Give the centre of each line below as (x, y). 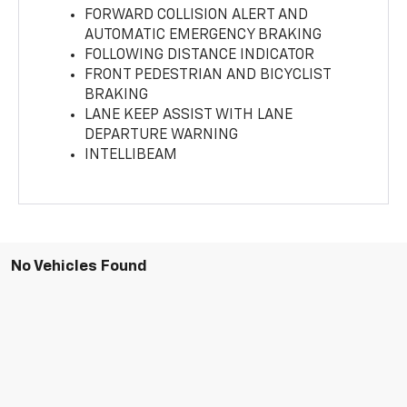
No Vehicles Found (79, 266)
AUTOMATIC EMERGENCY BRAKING (203, 35)
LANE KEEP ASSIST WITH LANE (189, 115)
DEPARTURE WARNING (162, 135)
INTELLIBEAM (131, 155)
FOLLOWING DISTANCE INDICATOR (200, 55)
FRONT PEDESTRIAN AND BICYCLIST (208, 75)
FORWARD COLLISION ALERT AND (197, 15)
